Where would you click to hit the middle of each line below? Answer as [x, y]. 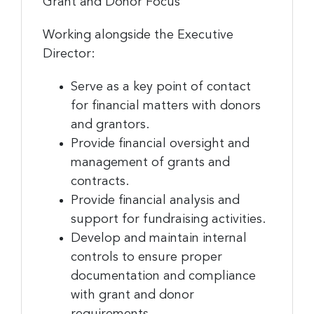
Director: [69, 54]
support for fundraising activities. [168, 219]
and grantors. [110, 124]
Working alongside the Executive [138, 35]
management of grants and [150, 162]
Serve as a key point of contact [161, 87]
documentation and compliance [163, 276]
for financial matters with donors [166, 105]
